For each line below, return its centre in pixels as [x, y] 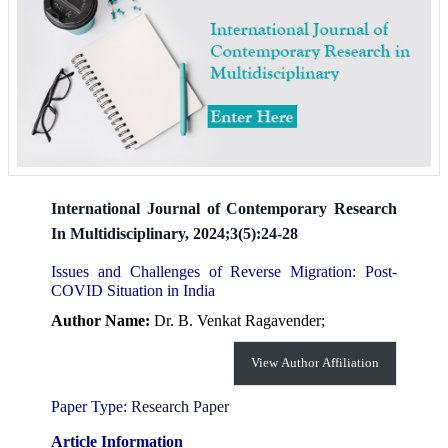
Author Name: [102, 320]
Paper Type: [91, 406]
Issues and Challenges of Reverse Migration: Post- [224, 271]
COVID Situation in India [133, 290]
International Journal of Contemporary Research [224, 208]
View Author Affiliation [315, 363]
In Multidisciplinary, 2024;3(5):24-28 [174, 233]
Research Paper [180, 406]
